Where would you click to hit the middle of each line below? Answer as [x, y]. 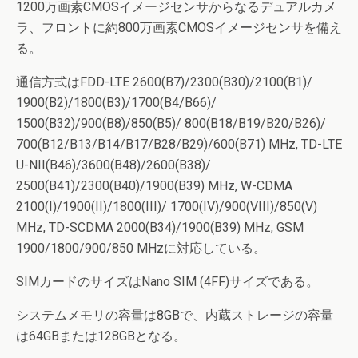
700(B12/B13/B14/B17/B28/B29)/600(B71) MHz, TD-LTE [179, 144]
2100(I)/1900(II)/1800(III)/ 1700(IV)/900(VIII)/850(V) [167, 207]
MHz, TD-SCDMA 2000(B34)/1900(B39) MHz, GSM [160, 227]
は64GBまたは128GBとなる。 [101, 336]
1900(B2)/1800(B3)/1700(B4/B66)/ [116, 103]
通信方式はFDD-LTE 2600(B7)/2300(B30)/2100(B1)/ [164, 82]
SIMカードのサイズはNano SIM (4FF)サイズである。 [167, 282]
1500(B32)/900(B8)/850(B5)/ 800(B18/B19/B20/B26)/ [171, 123]
